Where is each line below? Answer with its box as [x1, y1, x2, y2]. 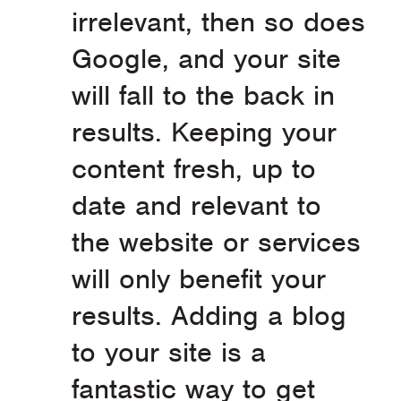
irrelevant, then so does [72, 4, 365, 40]
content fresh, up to [72, 151, 316, 187]
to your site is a [72, 335, 266, 371]
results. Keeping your [72, 115, 337, 150]
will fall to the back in [72, 78, 335, 114]
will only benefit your [72, 261, 326, 297]
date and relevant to [72, 188, 321, 224]
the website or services [72, 225, 361, 260]
